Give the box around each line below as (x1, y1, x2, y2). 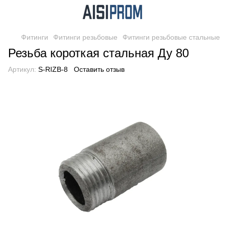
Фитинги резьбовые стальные (123, 33, 220, 41)
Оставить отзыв (74, 65, 125, 73)
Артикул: (8, 65, 36, 73)
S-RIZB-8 (36, 65, 68, 73)
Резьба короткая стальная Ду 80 (8, 46, 189, 60)
